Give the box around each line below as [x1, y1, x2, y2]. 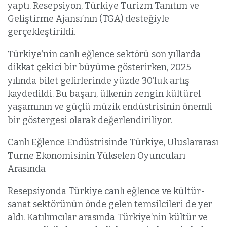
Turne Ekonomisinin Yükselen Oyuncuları [8, 150, 185, 162]
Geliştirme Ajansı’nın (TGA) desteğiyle [8, 13, 169, 25]
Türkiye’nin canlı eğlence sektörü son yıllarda [8, 49, 201, 60]
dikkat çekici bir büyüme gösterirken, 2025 [8, 62, 191, 73]
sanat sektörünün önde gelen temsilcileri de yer [8, 199, 212, 210]
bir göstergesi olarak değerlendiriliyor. [8, 115, 172, 126]
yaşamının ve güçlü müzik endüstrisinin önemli [8, 101, 212, 113]
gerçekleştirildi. [8, 26, 75, 38]
